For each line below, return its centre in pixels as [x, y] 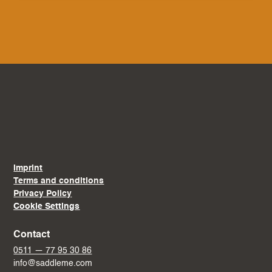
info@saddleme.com [53, 264]
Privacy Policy [43, 194]
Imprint [28, 168]
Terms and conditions [59, 181]
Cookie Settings [47, 207]
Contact [32, 235]
